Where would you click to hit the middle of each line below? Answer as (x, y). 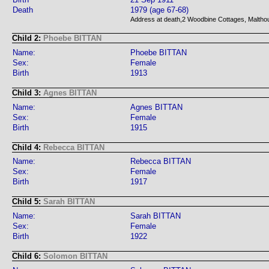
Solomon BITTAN (75, 256)
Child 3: (28, 92)
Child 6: (28, 256)
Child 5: (28, 202)
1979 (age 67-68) (159, 10)
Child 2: (28, 38)
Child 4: (28, 147)
